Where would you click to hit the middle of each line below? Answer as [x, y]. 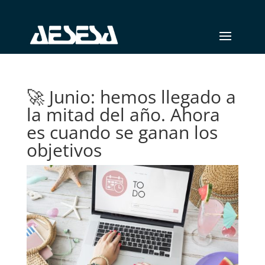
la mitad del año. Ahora [123, 114]
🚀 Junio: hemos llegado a [131, 97]
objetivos [64, 150]
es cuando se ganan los [122, 132]
